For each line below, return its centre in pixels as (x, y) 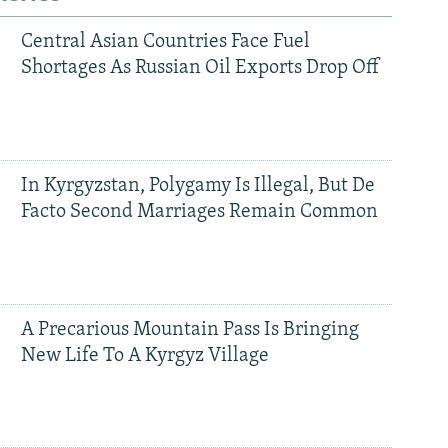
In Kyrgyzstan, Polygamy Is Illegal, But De (197, 185)
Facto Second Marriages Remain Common (199, 211)
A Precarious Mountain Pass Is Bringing (189, 329)
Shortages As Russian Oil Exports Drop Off (199, 67)
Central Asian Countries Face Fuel (165, 41)
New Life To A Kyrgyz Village (144, 355)
